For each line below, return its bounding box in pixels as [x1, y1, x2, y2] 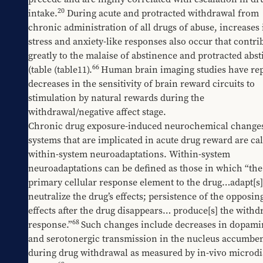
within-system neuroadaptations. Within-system [28, 147, 230, 161]
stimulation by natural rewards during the [28, 91, 204, 104]
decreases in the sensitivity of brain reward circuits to [28, 77, 255, 90]
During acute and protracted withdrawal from [65, 6, 259, 20]
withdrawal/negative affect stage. [28, 105, 166, 119]
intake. [28, 6, 58, 20]
